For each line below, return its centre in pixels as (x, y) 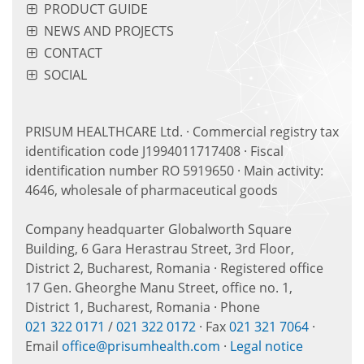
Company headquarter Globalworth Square (158, 229)
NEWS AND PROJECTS (109, 30)
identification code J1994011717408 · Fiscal (154, 151)
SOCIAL (66, 74)
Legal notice (266, 346)
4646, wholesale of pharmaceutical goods (152, 190)
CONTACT (74, 52)
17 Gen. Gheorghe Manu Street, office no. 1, (159, 287)
